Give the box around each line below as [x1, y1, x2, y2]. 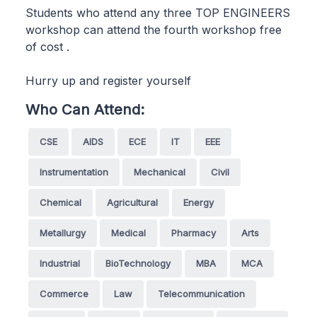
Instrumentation [40, 166, 108, 178]
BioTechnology [105, 257, 171, 269]
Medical [111, 226, 146, 238]
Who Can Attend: [25, 100, 144, 118]
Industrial [40, 257, 80, 269]
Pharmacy [171, 226, 216, 238]
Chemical [40, 196, 81, 208]
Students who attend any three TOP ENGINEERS [25, 5, 290, 20]
